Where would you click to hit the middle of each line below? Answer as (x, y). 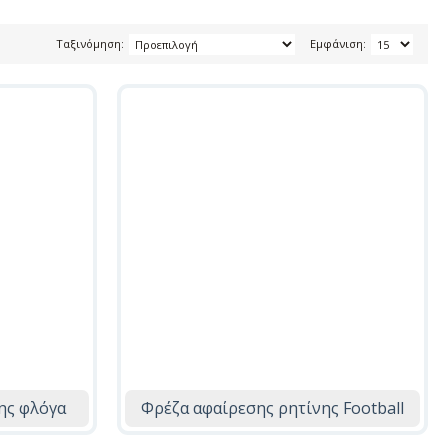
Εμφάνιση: (338, 44)
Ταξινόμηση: (90, 44)
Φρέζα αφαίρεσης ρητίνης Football (272, 408)
